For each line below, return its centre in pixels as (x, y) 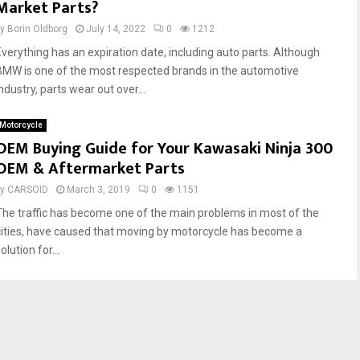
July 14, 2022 (116, 29)
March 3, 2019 (98, 190)
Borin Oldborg (37, 29)
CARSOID (28, 190)
